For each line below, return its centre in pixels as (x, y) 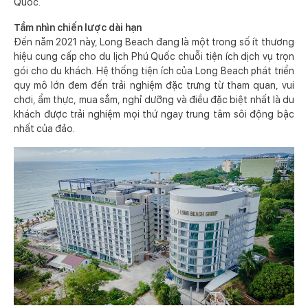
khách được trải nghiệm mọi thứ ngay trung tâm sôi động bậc (154, 114)
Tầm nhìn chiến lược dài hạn (78, 27)
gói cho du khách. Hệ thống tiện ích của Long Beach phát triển (154, 71)
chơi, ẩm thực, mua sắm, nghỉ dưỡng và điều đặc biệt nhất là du (154, 100)
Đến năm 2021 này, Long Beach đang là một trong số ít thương (154, 42)
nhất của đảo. (44, 129)
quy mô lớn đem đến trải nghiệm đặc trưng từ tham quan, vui (154, 85)
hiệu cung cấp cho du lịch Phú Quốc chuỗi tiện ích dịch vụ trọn (154, 56)
